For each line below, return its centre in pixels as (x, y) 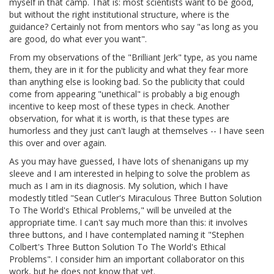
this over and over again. (58, 143)
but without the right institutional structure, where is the (119, 15)
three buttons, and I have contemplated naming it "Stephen (127, 235)
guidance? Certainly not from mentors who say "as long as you (134, 27)
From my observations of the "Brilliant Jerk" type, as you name (133, 57)
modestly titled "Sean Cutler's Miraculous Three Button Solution (135, 198)
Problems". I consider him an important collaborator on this (127, 259)
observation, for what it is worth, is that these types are (119, 119)
